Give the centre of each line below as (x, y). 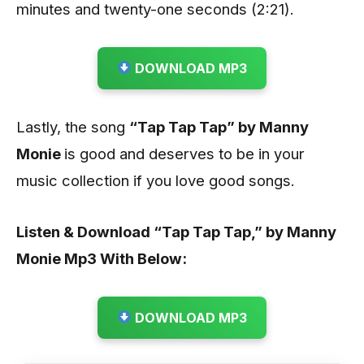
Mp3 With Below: (124, 258)
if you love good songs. (212, 180)
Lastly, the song (73, 126)
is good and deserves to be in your (184, 153)
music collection (73, 180)
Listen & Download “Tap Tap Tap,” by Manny (176, 231)
